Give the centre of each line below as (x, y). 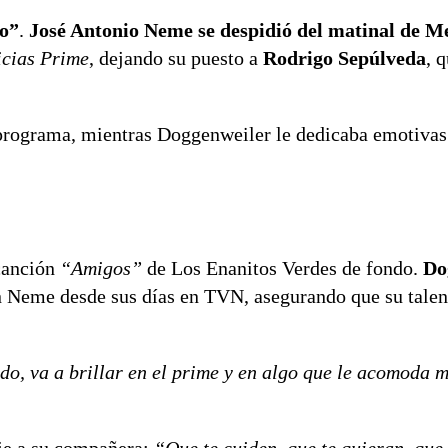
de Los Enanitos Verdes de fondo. (282, 267)
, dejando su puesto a (176, 57)
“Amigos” (101, 267)
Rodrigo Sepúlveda (344, 57)
